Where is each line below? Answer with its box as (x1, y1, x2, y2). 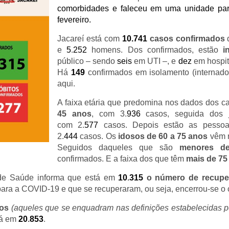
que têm (155, 154, 186, 163)
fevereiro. (57, 15, 91, 24)
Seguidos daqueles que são (57, 143, 179, 152)
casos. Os (78, 132, 118, 141)
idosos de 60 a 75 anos (118, 132, 208, 141)
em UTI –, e (132, 57, 178, 65)
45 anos (57, 109, 91, 118)
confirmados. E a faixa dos (57, 154, 153, 163)
